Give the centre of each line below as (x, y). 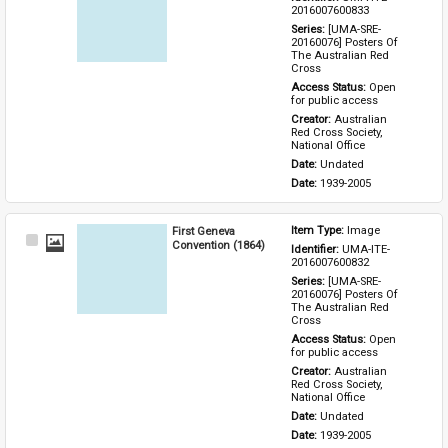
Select (56, 241)
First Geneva (204, 230)
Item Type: (319, 230)
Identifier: (317, 249)
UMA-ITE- (366, 249)
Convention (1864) (219, 244)
